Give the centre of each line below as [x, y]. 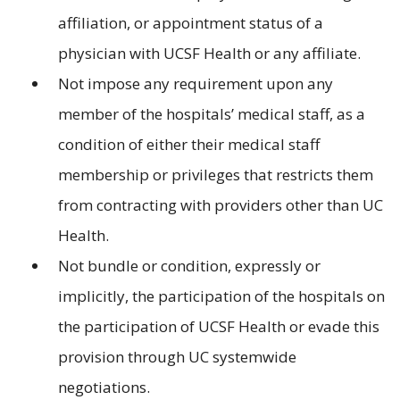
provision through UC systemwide [177, 357]
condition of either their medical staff [189, 145]
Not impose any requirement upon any [196, 84]
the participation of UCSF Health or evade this [219, 327]
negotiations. [104, 387]
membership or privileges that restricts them [216, 175]
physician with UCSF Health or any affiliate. [209, 54]
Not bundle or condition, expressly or [189, 266]
